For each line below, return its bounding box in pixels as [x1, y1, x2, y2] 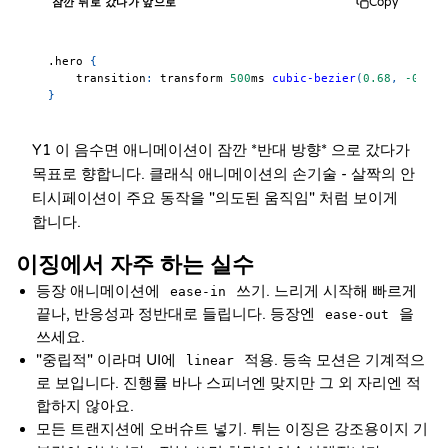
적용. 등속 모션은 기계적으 [240, 351, 425, 369]
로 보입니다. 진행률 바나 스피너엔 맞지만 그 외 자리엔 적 [36, 374, 421, 392]
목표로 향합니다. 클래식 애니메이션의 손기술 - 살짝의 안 [32, 165, 415, 183]
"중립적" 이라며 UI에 [36, 351, 180, 369]
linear [186, 353, 234, 368]
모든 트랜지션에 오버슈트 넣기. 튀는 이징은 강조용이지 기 [36, 420, 428, 438]
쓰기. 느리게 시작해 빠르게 [232, 282, 417, 300]
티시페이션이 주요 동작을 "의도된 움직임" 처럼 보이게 [32, 189, 398, 207]
